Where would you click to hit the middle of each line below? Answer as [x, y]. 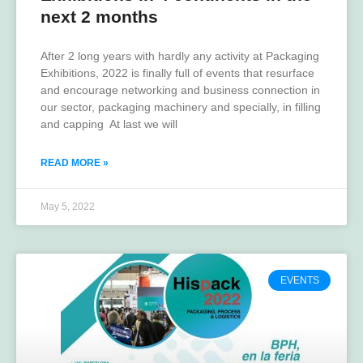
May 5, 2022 [68, 207]
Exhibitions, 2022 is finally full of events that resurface [177, 73]
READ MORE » [75, 163]
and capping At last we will [109, 124]
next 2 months [99, 17]
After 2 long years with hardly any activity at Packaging [180, 56]
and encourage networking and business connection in [180, 90]
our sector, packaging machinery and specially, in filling [181, 107]
